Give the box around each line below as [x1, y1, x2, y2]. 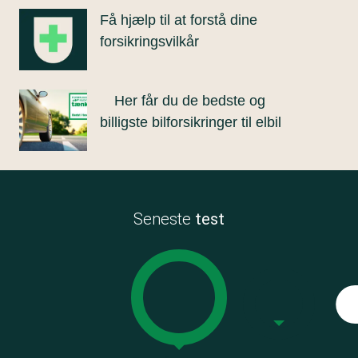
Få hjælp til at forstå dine [100, 12, 257, 28]
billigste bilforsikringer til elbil [100, 114, 281, 130]
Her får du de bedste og [114, 93, 265, 109]
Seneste [133, 209, 195, 229]
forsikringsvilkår [100, 34, 199, 50]
